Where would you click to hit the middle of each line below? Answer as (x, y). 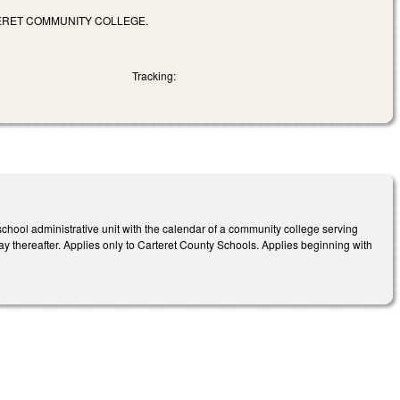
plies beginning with (324, 245)
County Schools (217, 245)
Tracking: (154, 76)
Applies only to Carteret (121, 245)
